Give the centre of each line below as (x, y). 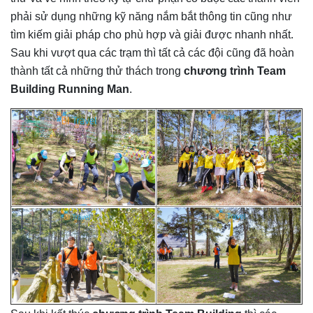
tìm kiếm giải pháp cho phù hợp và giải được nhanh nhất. (152, 34)
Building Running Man (70, 89)
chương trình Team (233, 71)
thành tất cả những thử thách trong (96, 71)
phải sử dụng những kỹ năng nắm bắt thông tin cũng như (151, 16)
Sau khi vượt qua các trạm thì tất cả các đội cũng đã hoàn (152, 52)
